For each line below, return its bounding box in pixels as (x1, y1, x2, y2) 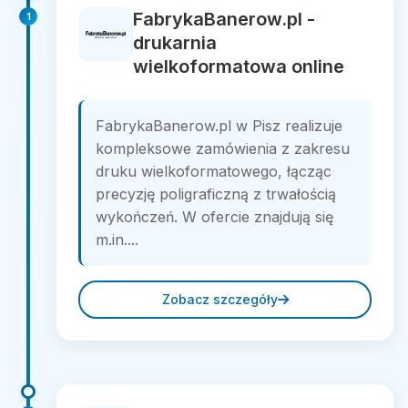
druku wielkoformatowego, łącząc (96, 162, 331, 180)
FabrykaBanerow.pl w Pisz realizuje (96, 117, 342, 135)
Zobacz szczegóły (161, 291, 278, 307)
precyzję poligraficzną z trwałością (96, 185, 336, 203)
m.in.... (96, 230, 138, 249)
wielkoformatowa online (133, 56, 344, 77)
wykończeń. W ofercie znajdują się (96, 208, 333, 226)
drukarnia (133, 32, 217, 54)
